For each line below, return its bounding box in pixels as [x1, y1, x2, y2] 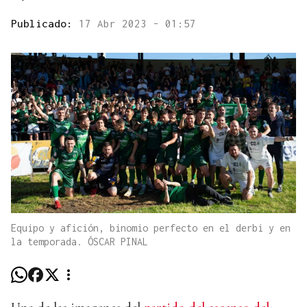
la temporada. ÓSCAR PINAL [11, 236, 148, 248]
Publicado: [11, 17, 79, 30]
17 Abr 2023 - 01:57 [79, 17, 196, 30]
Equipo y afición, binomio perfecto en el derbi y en [11, 222, 291, 234]
